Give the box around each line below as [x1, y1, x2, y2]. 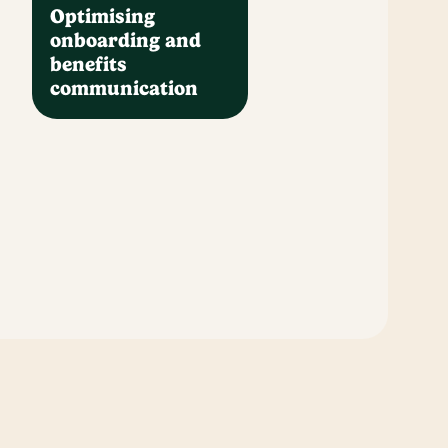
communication [50, 76, 199, 100]
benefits [50, 52, 128, 76]
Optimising [50, 4, 156, 28]
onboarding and [50, 28, 202, 52]
